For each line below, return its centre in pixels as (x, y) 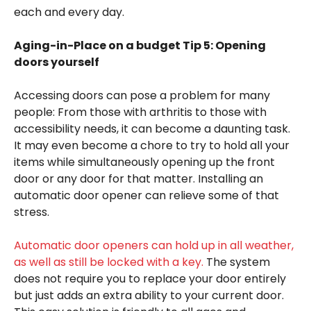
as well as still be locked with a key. (109, 262)
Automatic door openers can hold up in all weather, (154, 245)
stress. (32, 212)
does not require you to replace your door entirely (150, 278)
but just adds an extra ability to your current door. (149, 295)
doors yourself (57, 62)
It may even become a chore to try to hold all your (152, 145)
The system (237, 262)
